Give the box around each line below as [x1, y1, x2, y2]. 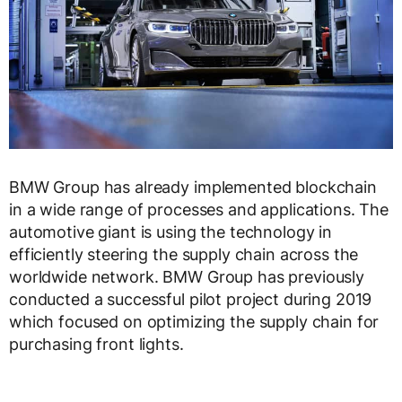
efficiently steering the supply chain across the [9, 245, 359, 265]
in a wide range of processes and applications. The [9, 200, 389, 220]
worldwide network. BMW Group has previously [9, 267, 364, 287]
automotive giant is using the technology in [9, 223, 332, 242]
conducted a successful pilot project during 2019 [9, 290, 372, 310]
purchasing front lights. [9, 335, 184, 354]
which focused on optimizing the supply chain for [9, 312, 380, 332]
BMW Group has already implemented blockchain [9, 178, 377, 197]
